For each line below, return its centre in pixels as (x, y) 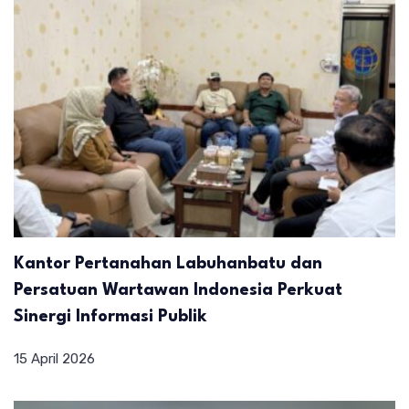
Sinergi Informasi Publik (110, 316)
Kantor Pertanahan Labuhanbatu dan (168, 263)
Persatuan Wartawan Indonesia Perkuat (178, 290)
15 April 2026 (54, 358)
